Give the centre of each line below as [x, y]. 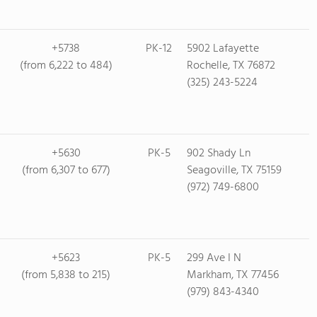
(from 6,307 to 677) [66, 171]
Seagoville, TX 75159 [234, 171]
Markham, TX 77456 [232, 275]
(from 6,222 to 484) [66, 66]
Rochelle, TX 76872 [231, 66]
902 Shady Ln [218, 154]
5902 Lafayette [223, 49]
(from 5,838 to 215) [66, 275]
